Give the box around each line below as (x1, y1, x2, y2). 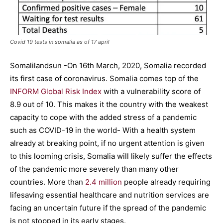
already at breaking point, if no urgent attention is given (10, 138, 205, 148)
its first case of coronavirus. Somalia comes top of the (10, 74, 199, 84)
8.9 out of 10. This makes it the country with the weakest (10, 100, 208, 110)
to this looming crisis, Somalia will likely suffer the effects (10, 151, 212, 161)
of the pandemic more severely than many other (10, 164, 179, 174)
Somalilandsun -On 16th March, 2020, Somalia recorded (10, 61, 206, 71)
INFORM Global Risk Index (10, 87, 102, 97)
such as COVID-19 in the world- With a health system (10, 125, 196, 135)
